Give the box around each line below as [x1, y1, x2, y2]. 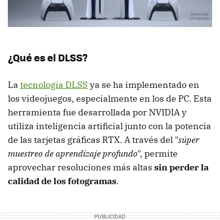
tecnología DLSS [20, 79, 88, 91]
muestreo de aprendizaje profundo [8, 148, 137, 160]
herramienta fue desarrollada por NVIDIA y [8, 107, 187, 118]
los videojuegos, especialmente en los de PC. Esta [8, 93, 212, 105]
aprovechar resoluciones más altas [8, 162, 154, 173]
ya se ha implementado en [88, 79, 199, 91]
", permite [137, 148, 178, 160]
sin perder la [154, 162, 209, 173]
